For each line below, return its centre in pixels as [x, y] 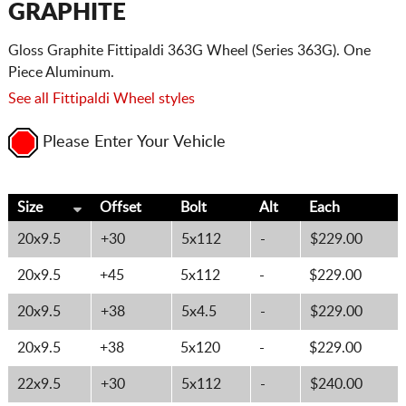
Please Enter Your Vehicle [134, 143]
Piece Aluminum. [61, 72]
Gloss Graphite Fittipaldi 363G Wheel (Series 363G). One [189, 51]
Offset [120, 208]
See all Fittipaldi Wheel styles [101, 99]
